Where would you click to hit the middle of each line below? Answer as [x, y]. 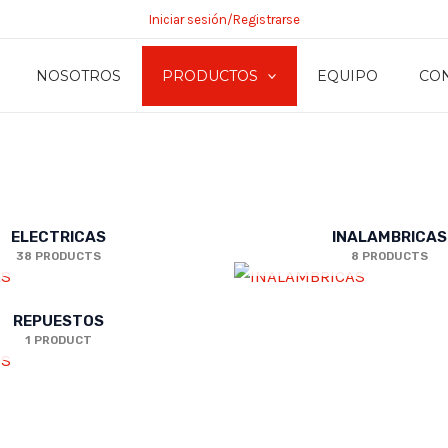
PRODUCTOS [209, 75]
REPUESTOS [58, 321]
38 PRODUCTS [58, 256]
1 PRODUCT [58, 340]
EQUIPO [348, 75]
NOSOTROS [78, 75]
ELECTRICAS [58, 237]
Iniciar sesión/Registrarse [224, 19]
